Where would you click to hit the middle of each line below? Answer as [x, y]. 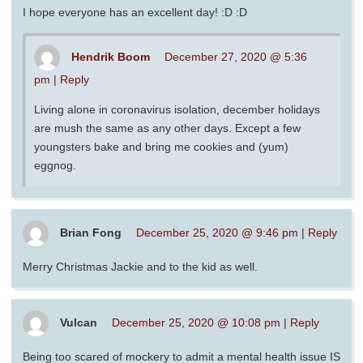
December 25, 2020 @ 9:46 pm [217, 232]
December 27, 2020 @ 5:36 [236, 56]
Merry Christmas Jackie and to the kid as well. [140, 266]
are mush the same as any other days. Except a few [167, 128]
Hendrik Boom [111, 56]
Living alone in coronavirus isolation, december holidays [177, 109]
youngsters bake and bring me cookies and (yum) [161, 146]
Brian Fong [91, 232]
